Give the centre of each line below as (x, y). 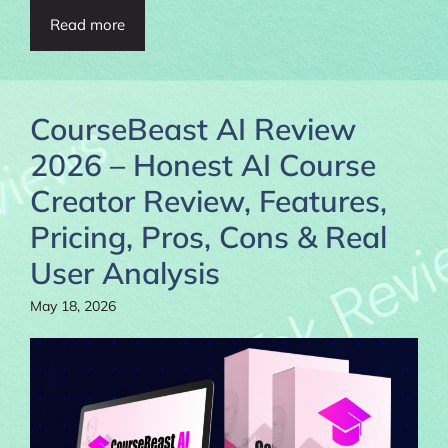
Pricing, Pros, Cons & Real (208, 236)
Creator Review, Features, (208, 200)
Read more (87, 24)
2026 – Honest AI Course (203, 164)
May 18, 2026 (73, 305)
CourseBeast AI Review (193, 128)
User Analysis (125, 272)
